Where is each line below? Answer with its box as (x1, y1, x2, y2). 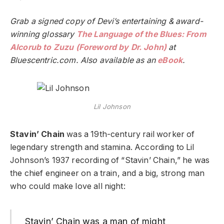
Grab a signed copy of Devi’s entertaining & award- (10, 16, 203, 26)
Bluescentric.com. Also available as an (10, 55, 158, 65)
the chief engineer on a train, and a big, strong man (10, 168, 205, 178)
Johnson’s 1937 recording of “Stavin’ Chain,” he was (10, 155, 210, 165)
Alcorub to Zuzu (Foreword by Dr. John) (10, 42, 167, 52)
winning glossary (10, 29, 76, 39)
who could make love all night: (10, 181, 125, 191)
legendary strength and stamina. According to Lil (10, 142, 194, 152)
